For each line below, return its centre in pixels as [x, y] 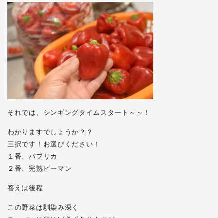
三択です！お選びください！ [54, 144]
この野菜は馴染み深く [43, 208]
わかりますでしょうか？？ [50, 132]
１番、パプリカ [32, 156]
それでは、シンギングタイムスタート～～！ [79, 113]
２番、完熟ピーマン [40, 169]
